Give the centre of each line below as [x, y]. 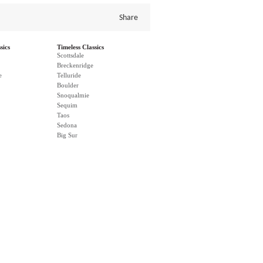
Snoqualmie [73, 95]
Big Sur [67, 135]
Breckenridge [75, 65]
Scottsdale [70, 55]
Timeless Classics [80, 47]
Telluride [69, 75]
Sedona [67, 125]
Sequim [67, 105]
